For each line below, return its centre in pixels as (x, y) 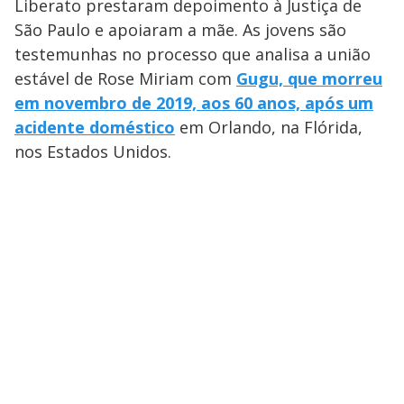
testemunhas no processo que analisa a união (193, 55)
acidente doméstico (95, 128)
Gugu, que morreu (309, 79)
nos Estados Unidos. (93, 152)
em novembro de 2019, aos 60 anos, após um (194, 103)
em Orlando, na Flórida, (269, 128)
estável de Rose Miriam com (125, 79)
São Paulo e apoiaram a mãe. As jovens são (180, 30)
